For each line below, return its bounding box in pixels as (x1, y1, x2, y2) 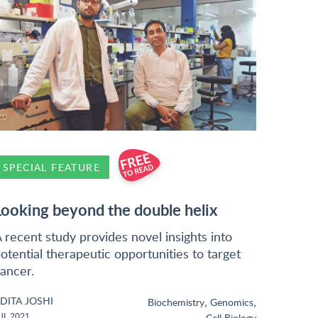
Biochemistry (148, 295, 204, 309)
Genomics (210, 295, 253, 309)
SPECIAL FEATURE (3, 160, 100, 174)
